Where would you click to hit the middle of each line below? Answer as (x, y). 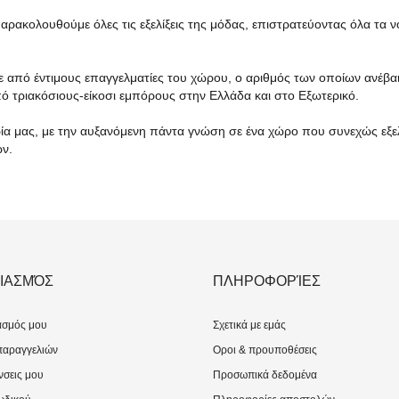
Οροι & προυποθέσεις (265, 350)
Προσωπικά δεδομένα (265, 375)
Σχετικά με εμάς (249, 325)
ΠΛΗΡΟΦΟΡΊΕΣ (267, 281)
